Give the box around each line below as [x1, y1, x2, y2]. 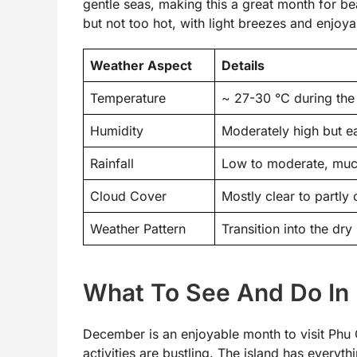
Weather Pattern [90, 220, 186, 237]
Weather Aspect [90, 57, 192, 73]
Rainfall [90, 155, 134, 171]
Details [222, 57, 265, 73]
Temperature [90, 89, 166, 106]
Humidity [90, 122, 143, 139]
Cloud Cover [90, 187, 167, 204]
